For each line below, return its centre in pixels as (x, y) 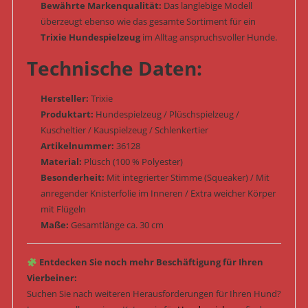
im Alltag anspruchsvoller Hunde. (208, 37)
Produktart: (67, 114)
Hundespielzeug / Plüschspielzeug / (166, 114)
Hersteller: (64, 99)
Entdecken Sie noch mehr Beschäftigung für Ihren (151, 262)
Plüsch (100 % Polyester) (132, 162)
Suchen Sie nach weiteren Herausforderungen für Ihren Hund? (154, 294)
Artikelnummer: (77, 146)
